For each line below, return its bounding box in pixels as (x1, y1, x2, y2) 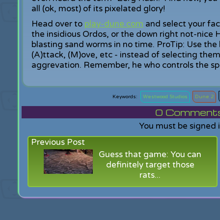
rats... (139, 170, 161, 180)
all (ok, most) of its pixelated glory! (31, 3, 165, 14)
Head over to (31, 19, 84, 29)
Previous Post (31, 137, 85, 147)
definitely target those (106, 160, 194, 170)
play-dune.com (84, 19, 143, 29)
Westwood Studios (143, 94, 188, 100)
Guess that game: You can (99, 149, 202, 160)
